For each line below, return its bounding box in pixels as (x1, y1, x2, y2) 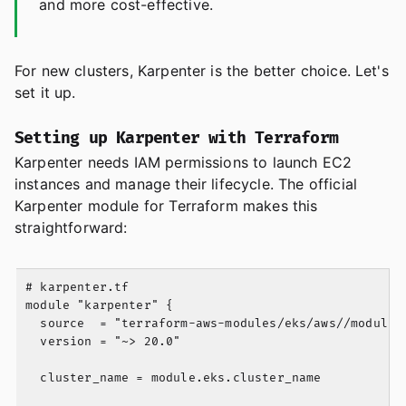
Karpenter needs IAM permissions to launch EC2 (14, 153, 353, 172)
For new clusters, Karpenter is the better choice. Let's (14, 62, 389, 81)
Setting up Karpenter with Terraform (14, 129, 338, 149)
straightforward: (14, 218, 128, 237)
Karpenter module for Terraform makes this (14, 197, 318, 216)
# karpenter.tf (25, 280, 130, 295)
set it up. (14, 83, 76, 102)
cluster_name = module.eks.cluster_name (25, 371, 322, 386)
